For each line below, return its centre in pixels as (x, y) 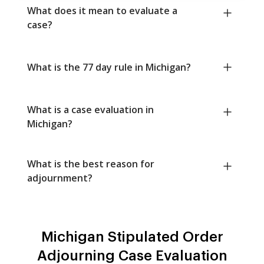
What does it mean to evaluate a (102, 11)
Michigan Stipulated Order (132, 237)
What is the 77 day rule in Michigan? (109, 67)
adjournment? (60, 178)
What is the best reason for (91, 164)
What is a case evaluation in (90, 110)
